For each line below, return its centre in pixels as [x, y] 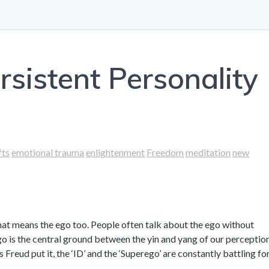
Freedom [165, 153]
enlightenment [116, 153]
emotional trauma [48, 153]
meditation [208, 153]
